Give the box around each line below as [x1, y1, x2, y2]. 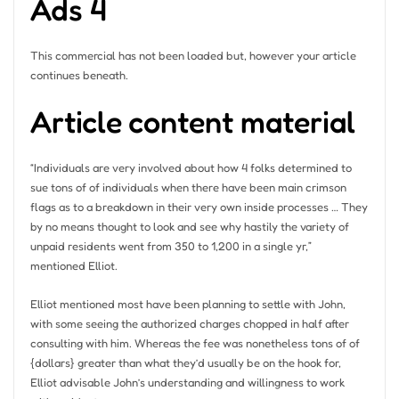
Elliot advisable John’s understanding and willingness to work [29, 374, 345, 389]
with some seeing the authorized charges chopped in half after [29, 315, 349, 330]
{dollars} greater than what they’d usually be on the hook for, [29, 354, 341, 370]
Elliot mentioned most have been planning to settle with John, [29, 296, 346, 311]
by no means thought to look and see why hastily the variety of [29, 219, 349, 234]
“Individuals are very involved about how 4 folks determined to [29, 160, 352, 175]
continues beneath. [29, 67, 128, 82]
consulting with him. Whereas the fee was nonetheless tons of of [29, 335, 360, 350]
